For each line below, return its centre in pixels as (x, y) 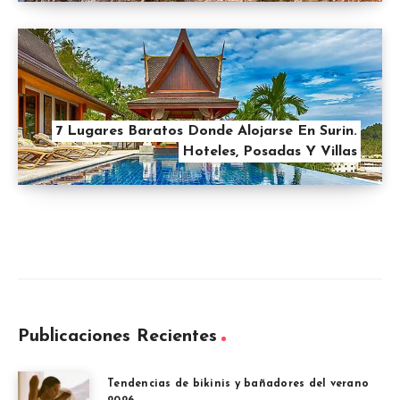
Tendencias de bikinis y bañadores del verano (238, 383)
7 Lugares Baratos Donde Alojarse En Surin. (206, 131)
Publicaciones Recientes (117, 336)
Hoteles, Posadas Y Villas (270, 151)
